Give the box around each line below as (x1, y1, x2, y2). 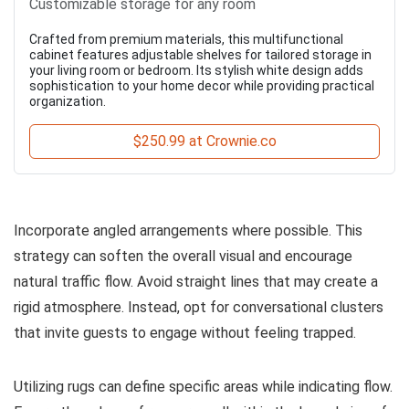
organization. (29, 94, 106, 110)
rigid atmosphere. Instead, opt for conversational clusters (14, 299, 383, 317)
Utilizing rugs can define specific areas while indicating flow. (14, 378, 393, 396)
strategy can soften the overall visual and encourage (14, 247, 352, 266)
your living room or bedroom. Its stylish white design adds (29, 63, 363, 79)
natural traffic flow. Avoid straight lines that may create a (14, 273, 378, 291)
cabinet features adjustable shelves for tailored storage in (29, 47, 372, 63)
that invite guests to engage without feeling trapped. (14, 324, 356, 342)
